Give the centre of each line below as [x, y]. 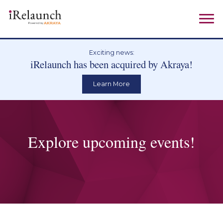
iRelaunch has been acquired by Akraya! [111, 64]
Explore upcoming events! [111, 141]
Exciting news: [111, 53]
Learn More [111, 84]
